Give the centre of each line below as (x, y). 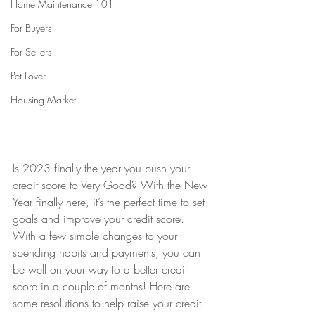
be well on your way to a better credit (102, 269)
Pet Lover (28, 76)
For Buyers (31, 28)
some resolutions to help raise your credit (109, 303)
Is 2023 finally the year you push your (103, 168)
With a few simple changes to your (97, 236)
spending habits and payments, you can (108, 252)
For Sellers (31, 52)
